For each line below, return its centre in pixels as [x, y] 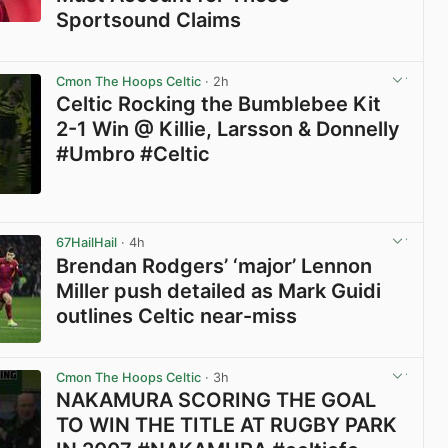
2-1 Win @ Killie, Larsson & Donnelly [228, 129]
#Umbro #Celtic [133, 154]
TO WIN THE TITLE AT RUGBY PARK [227, 424]
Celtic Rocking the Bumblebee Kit [219, 104]
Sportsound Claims [149, 20]
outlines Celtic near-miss [177, 315]
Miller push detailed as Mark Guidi [219, 290]
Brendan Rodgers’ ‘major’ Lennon [214, 265]
